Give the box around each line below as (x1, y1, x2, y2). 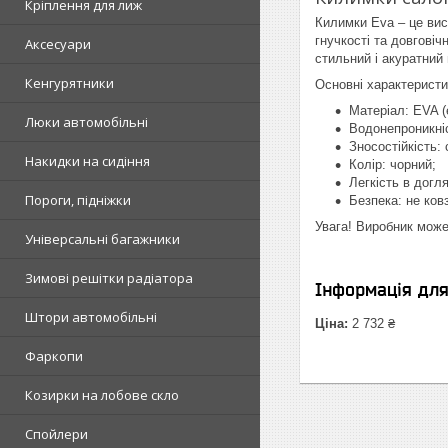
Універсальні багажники (25, 230, 180, 248)
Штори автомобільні (25, 308, 157, 326)
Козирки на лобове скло (25, 386, 179, 404)
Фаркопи (25, 347, 83, 365)
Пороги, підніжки (25, 191, 131, 209)
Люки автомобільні (25, 113, 148, 131)
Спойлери (25, 425, 88, 443)
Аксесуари (25, 35, 91, 53)
